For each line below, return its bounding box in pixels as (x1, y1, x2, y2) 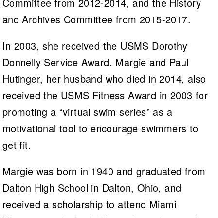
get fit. (2, 137, 31, 152)
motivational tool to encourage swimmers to (2, 121, 199, 135)
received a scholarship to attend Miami (2, 197, 176, 211)
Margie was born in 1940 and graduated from (2, 163, 206, 178)
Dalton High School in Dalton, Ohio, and (2, 180, 182, 195)
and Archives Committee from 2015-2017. (2, 12, 191, 26)
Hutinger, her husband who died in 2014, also (2, 71, 206, 86)
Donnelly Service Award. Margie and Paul (2, 54, 189, 69)
